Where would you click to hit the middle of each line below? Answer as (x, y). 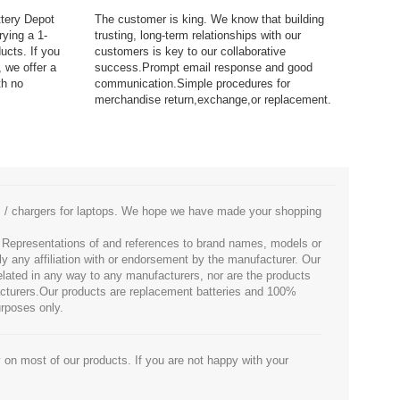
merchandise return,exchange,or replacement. (213, 100)
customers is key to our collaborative (190, 51)
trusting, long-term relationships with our (198, 35)
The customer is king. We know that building (209, 19)
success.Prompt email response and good (204, 67)
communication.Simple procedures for (192, 83)
